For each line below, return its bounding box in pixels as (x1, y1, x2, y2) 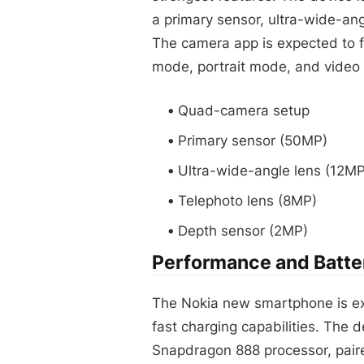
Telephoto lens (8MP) (178, 192, 317, 209)
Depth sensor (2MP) (178, 222, 308, 239)
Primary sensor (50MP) (178, 132, 327, 149)
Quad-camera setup (178, 102, 310, 119)
